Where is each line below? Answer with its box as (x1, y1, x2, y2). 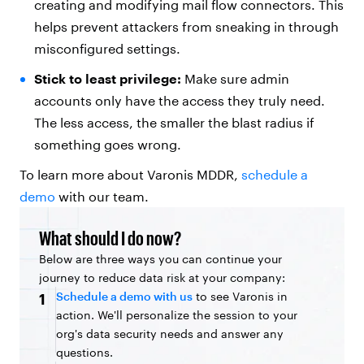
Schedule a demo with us (56, 288, 193, 303)
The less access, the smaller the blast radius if (33, 114, 314, 130)
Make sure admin (184, 70, 289, 86)
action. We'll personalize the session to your (56, 307, 297, 322)
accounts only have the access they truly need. (33, 92, 325, 108)
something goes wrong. (33, 136, 181, 152)
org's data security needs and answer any (56, 326, 284, 340)
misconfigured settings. (33, 40, 180, 56)
